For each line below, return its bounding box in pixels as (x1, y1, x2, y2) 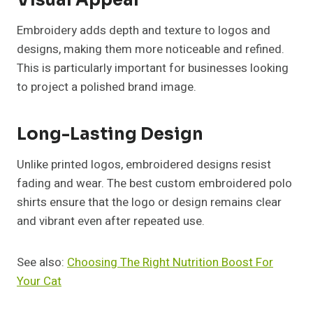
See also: (17, 254, 67, 272)
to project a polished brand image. (17, 78, 196, 96)
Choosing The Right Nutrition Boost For (67, 254, 273, 272)
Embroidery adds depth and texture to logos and (17, 22, 270, 40)
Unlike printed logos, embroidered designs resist (17, 156, 271, 174)
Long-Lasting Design (17, 124, 203, 145)
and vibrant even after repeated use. (17, 212, 205, 231)
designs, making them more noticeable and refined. (17, 41, 284, 59)
